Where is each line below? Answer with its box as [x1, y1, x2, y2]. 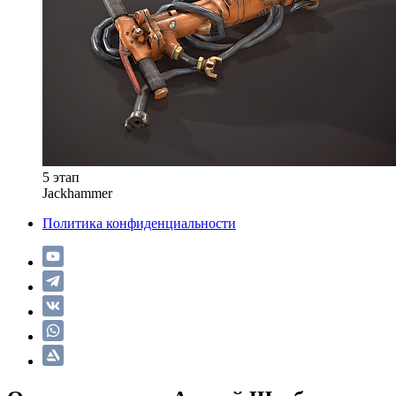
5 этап [42, 170, 80, 186]
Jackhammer [42, 186, 112, 202]
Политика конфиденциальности [42, 216, 236, 232]
